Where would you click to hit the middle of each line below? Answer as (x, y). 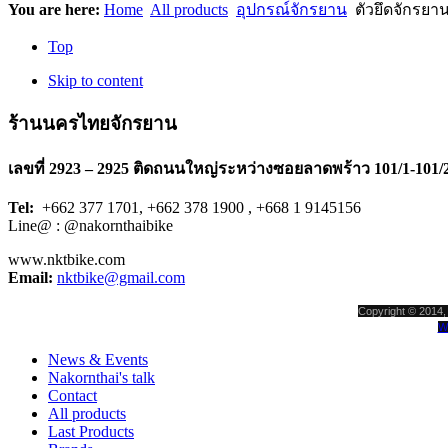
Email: (30, 278)
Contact (72, 396)
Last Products (91, 432)
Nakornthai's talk (101, 378)
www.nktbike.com (66, 260)
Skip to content (95, 80)
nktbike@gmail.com (121, 278)
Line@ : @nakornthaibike (92, 226)
